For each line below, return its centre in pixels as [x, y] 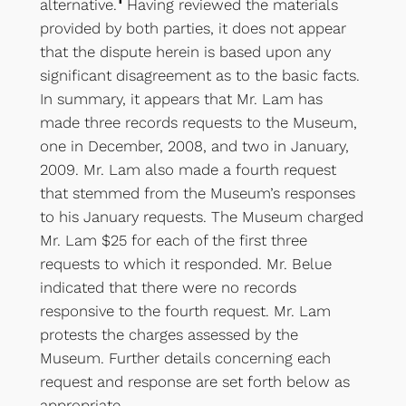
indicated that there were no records [168, 287]
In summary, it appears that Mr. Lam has [181, 99]
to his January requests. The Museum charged [201, 217]
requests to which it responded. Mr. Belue [185, 264]
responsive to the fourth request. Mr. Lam [185, 311]
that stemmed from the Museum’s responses [197, 193]
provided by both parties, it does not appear [193, 28]
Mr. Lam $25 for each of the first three [173, 240]
